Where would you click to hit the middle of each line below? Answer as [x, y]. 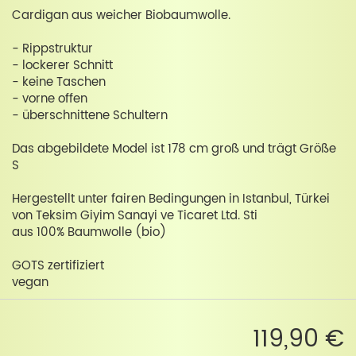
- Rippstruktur [52, 48]
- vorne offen [50, 99]
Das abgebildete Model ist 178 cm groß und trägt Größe [174, 149]
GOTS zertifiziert [58, 265]
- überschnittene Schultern [90, 115]
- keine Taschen [59, 82]
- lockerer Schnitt [62, 65]
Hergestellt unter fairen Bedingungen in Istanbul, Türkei [171, 199]
